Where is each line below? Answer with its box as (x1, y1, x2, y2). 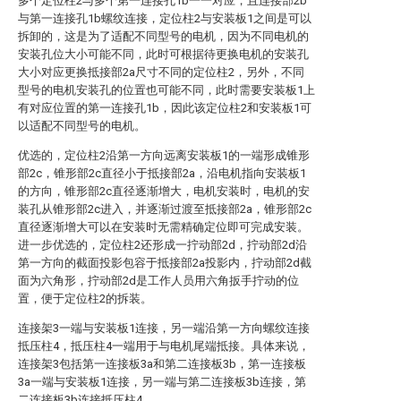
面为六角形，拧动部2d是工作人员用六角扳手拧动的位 (18, 274, 299, 287)
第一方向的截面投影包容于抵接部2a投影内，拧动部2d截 (18, 256, 311, 269)
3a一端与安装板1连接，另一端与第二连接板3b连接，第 (18, 375, 306, 388)
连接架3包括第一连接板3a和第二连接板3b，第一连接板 (18, 357, 306, 371)
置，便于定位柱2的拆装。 (18, 292, 152, 305)
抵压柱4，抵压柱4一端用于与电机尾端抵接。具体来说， (18, 339, 310, 353)
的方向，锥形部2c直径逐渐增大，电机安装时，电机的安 (18, 184, 310, 198)
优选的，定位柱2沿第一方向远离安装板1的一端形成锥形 (18, 149, 310, 162)
